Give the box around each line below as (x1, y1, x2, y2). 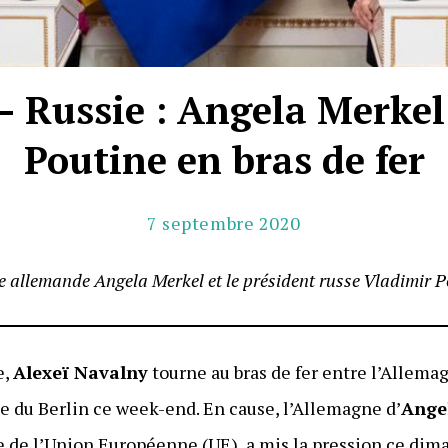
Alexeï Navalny (13, 359, 149, 384)
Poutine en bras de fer (23, 134, 425, 185)
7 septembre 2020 (147, 210, 301, 235)
